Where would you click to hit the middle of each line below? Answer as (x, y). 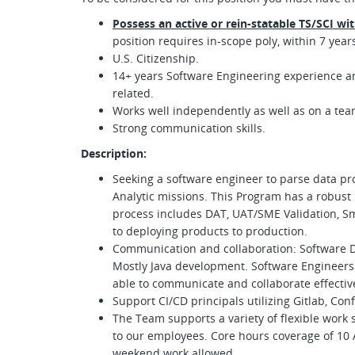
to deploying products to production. (210, 231)
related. (133, 93)
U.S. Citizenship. (156, 58)
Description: (114, 153)
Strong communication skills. (191, 128)
